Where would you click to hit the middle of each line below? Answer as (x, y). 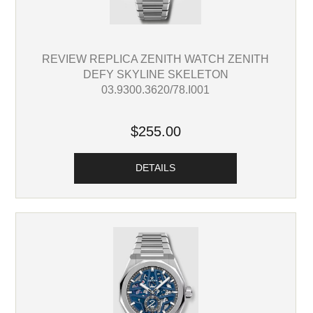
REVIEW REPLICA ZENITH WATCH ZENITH (156, 58)
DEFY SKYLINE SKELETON (155, 74)
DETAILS (156, 168)
